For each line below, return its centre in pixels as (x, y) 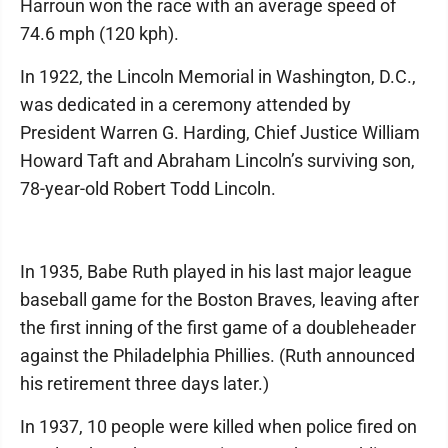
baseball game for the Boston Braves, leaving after (219, 299)
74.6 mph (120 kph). (99, 33)
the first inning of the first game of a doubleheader (218, 327)
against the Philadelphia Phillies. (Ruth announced (217, 355)
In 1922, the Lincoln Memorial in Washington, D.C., (218, 76)
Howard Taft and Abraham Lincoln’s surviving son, (217, 160)
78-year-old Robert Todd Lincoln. (148, 188)
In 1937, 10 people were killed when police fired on (218, 426)
